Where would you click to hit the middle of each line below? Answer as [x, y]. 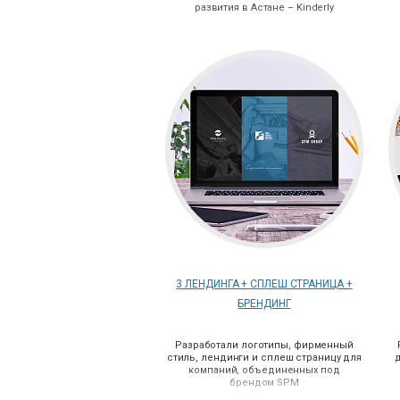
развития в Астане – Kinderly [264, 8]
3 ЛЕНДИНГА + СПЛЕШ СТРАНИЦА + [264, 284]
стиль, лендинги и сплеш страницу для [264, 358]
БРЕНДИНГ [264, 304]
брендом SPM [264, 383]
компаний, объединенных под [264, 370]
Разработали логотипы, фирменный [264, 345]
